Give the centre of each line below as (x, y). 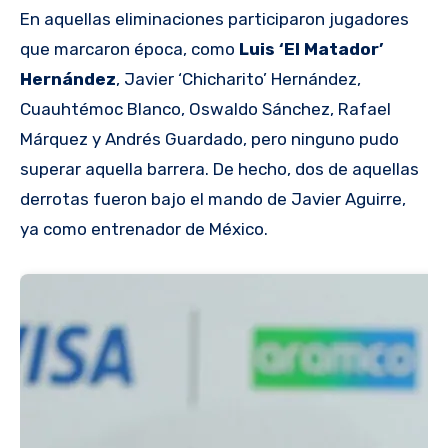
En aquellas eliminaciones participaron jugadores (214, 19)
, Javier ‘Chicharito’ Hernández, (238, 79)
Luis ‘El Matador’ (311, 49)
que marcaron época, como (129, 49)
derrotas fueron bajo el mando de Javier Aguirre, (213, 199)
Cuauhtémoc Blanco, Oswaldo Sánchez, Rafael (205, 109)
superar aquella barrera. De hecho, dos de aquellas (219, 169)
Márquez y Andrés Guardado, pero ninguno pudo (209, 139)
